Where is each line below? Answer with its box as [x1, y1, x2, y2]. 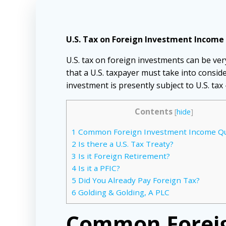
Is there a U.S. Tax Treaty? [76, 139, 174, 149]
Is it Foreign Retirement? [76, 151, 170, 161]
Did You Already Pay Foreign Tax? [76, 175, 200, 186]
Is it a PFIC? [76, 163, 120, 174]
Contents [134, 106, 173, 117]
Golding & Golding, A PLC [76, 187, 169, 198]
